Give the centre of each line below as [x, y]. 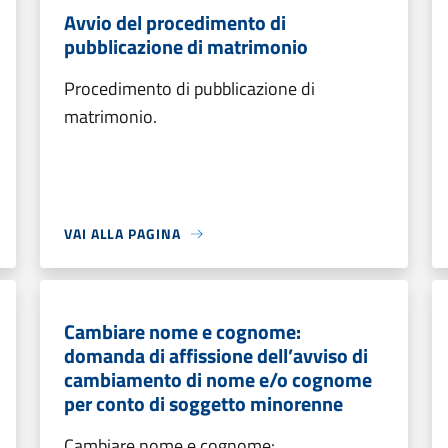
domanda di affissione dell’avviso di [216, 355]
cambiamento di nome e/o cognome [218, 379]
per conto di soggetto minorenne [203, 403]
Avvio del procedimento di [175, 22]
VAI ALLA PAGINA [122, 233]
